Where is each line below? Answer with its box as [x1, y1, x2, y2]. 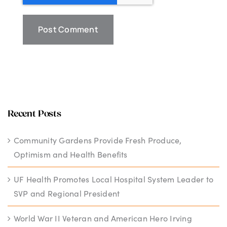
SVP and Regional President [14, 188, 120, 199]
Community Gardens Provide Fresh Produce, [14, 135, 182, 146]
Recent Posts [8, 109, 61, 120]
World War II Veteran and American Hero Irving [14, 213, 192, 224]
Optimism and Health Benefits [14, 149, 128, 160]
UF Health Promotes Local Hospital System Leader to [14, 174, 213, 185]
